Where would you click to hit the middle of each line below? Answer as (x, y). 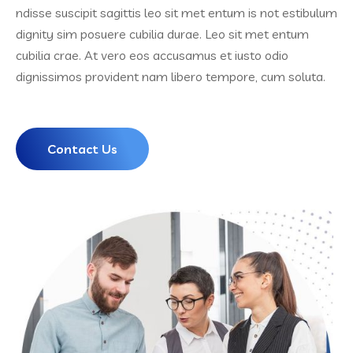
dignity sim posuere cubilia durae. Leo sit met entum (162, 34)
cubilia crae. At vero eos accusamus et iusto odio (152, 55)
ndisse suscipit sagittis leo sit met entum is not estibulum (176, 13)
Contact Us (82, 149)
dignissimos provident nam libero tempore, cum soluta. (171, 76)
